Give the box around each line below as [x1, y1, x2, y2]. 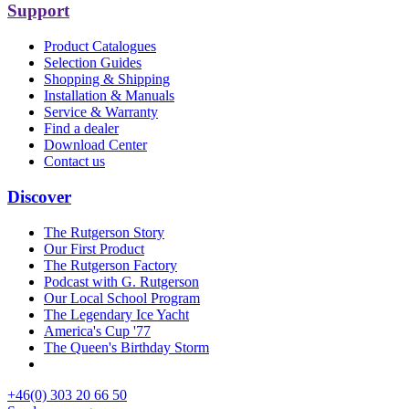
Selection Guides [44, 55, 142, 71]
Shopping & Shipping [44, 71, 170, 88]
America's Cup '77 [44, 322, 151, 339]
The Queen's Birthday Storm [44, 339, 209, 355]
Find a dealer [44, 121, 119, 137]
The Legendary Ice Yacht [44, 306, 189, 322]
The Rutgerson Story [44, 224, 164, 240]
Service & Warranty [44, 104, 158, 121]
